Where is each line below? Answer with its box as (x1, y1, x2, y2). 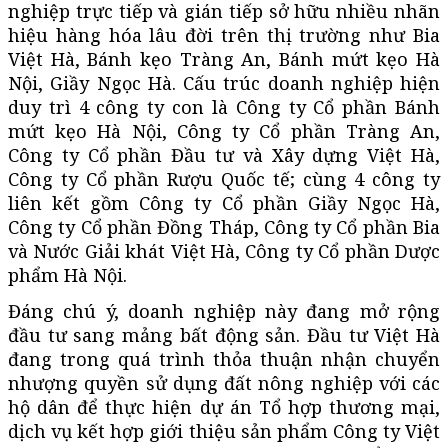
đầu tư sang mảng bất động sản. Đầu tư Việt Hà (8, 322, 440, 347)
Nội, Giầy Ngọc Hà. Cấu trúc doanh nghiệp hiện (8, 70, 440, 95)
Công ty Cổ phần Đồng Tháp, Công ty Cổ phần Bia (8, 214, 440, 239)
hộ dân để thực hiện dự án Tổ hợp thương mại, (8, 394, 440, 419)
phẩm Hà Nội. (8, 262, 127, 287)
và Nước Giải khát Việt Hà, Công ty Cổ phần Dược (8, 238, 440, 263)
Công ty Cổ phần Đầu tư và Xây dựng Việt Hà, (8, 142, 440, 167)
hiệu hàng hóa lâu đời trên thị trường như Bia (8, 22, 440, 47)
